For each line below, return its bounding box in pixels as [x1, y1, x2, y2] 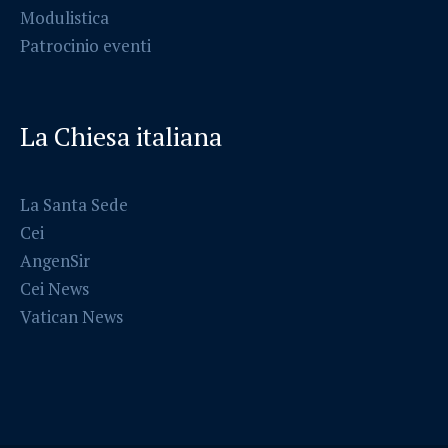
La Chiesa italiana [20, 118, 223, 153]
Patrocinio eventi [20, 33, 152, 57]
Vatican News [20, 304, 124, 328]
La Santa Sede [20, 192, 129, 216]
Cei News [20, 276, 90, 300]
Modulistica [20, 5, 110, 29]
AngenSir [20, 248, 91, 272]
